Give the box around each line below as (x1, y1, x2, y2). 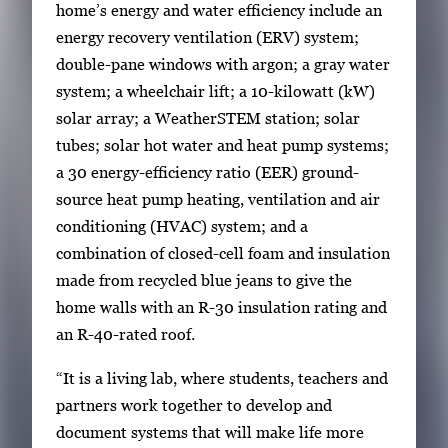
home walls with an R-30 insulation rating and (56, 298, 387, 317)
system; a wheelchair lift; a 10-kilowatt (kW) (56, 82, 375, 101)
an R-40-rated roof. (56, 325, 195, 344)
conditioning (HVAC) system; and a (56, 217, 308, 236)
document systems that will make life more (56, 422, 364, 441)
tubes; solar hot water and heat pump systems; (56, 136, 389, 155)
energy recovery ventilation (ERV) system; (56, 28, 359, 47)
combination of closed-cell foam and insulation (56, 244, 390, 263)
